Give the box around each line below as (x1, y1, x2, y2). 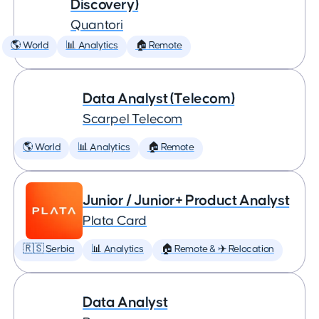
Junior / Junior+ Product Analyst (83, 193, 290, 208)
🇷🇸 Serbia (23, 244, 75, 254)
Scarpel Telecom (83, 113, 182, 126)
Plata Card (83, 214, 147, 228)
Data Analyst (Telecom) (83, 91, 235, 106)
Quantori (70, 19, 123, 32)
